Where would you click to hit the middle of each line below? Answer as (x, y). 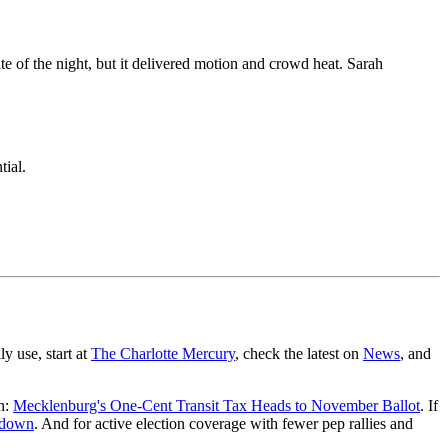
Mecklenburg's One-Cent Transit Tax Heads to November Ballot (216, 406)
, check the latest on (299, 354)
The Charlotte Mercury (163, 354)
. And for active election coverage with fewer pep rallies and (223, 424)
